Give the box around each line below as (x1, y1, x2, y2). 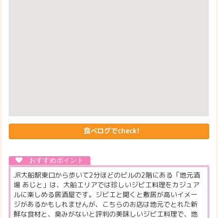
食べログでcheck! (84, 126, 140, 136)
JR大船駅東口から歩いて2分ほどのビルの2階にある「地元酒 (14, 170, 200, 180)
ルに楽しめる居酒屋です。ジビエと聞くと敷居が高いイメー (14, 190, 198, 200)
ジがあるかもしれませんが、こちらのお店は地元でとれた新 (14, 200, 198, 209)
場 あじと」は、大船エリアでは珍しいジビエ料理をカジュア (14, 180, 200, 190)
